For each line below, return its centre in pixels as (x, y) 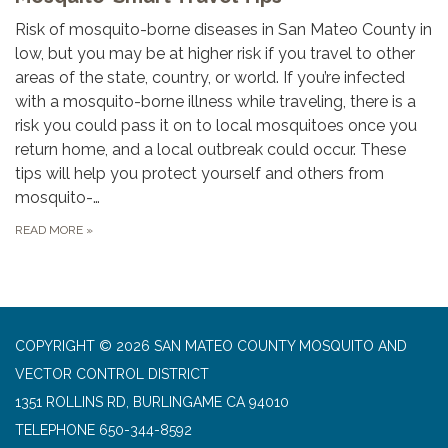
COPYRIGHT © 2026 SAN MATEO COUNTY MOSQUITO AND (211, 345)
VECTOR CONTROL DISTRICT (112, 373)
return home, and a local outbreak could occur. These (210, 149)
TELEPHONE (55, 429)
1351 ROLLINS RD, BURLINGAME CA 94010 (152, 401)
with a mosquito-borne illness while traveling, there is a (215, 101)
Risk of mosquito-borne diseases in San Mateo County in (223, 29)
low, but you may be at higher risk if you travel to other (215, 53)
